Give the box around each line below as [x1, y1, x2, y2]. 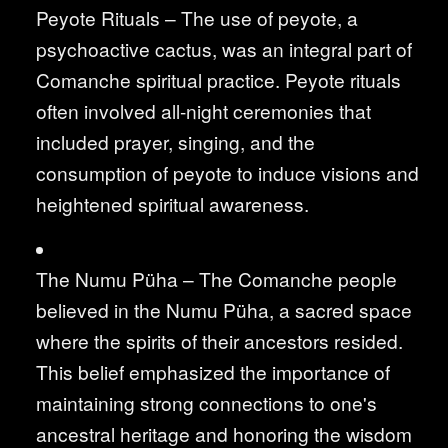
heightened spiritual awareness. [36, 190, 309, 218]
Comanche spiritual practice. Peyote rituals [36, 66, 401, 94]
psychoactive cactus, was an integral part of [36, 35, 412, 63]
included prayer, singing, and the [36, 128, 315, 156]
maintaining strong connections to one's [36, 389, 377, 417]
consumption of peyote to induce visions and [36, 159, 419, 187]
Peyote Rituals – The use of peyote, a [36, 4, 358, 32]
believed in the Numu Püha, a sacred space [36, 296, 412, 324]
